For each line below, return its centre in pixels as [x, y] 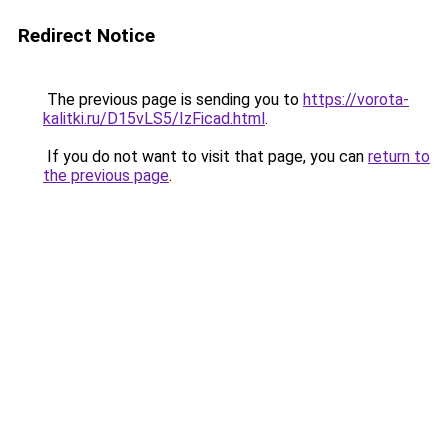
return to [399, 156]
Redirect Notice [86, 35]
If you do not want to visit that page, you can [205, 156]
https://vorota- [356, 99]
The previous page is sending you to [173, 99]
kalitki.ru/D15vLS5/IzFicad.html [154, 118]
